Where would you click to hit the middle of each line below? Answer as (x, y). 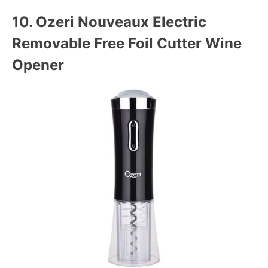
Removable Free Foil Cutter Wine (127, 43)
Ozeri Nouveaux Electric (119, 22)
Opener (38, 65)
